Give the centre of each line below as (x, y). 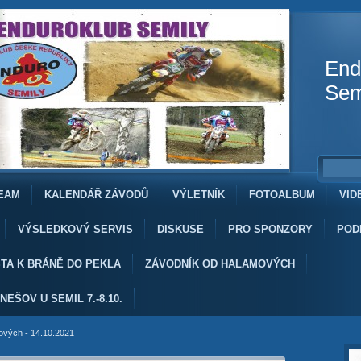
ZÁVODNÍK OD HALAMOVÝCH (220, 264)
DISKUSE (180, 229)
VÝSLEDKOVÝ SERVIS (75, 229)
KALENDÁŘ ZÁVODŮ (96, 195)
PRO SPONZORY (270, 229)
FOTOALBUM (282, 195)
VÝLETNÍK (199, 195)
